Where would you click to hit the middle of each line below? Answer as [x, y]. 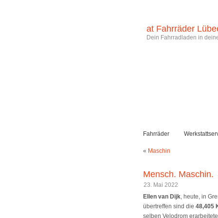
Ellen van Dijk [162, 197]
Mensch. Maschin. [178, 174]
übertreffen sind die [169, 207]
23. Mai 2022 [161, 185]
